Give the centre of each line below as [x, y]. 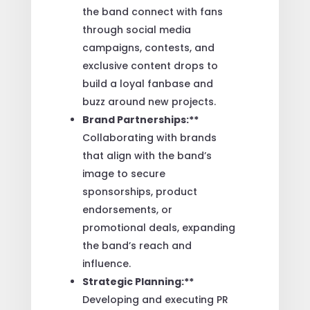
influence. [106, 263]
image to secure [124, 173]
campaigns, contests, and [148, 47]
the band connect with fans [152, 11]
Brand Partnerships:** [140, 119]
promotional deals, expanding [158, 227]
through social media [136, 29]
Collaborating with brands [149, 137]
